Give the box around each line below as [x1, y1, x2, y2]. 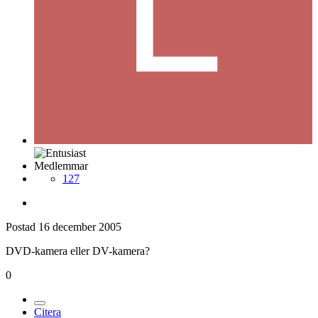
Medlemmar [34, 159, 88, 172]
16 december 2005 [38, 220, 121, 233]
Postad [6, 220, 38, 233]
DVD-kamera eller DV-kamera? [6, 244, 150, 257]
